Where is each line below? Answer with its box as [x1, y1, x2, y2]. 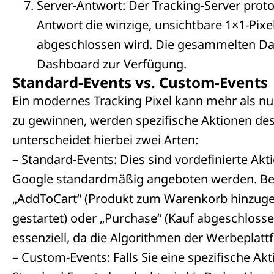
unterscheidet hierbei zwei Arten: [12, 131, 198, 148]
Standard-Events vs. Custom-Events [12, 72, 268, 92]
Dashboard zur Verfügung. [37, 55, 187, 72]
